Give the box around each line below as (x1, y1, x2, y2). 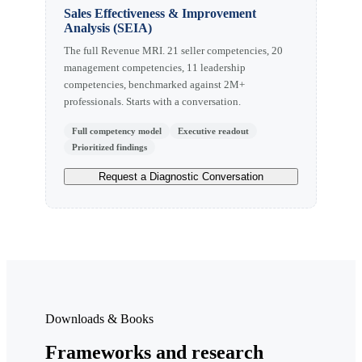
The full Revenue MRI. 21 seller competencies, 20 (64, 44, 283, 57)
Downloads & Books (45, 311, 154, 326)
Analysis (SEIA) (64, 20, 152, 35)
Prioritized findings (72, 141, 147, 152)
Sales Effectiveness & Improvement (64, 6, 256, 20)
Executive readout (178, 125, 249, 136)
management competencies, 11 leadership (64, 61, 246, 74)
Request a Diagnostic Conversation (99, 170, 263, 183)
